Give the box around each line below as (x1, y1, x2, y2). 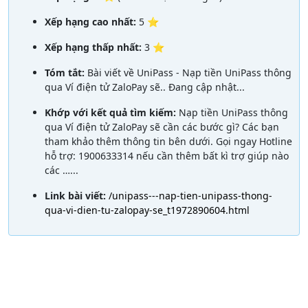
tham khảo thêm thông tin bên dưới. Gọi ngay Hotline (45, 134, 292, 148)
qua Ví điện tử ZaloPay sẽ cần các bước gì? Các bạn (45, 120, 279, 133)
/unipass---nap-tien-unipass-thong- (109, 188, 272, 202)
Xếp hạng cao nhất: (45, 14, 139, 28)
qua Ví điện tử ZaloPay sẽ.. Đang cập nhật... (45, 80, 245, 93)
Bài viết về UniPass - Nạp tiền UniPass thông (87, 65, 291, 79)
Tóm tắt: (45, 65, 87, 79)
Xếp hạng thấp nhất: (45, 40, 144, 54)
